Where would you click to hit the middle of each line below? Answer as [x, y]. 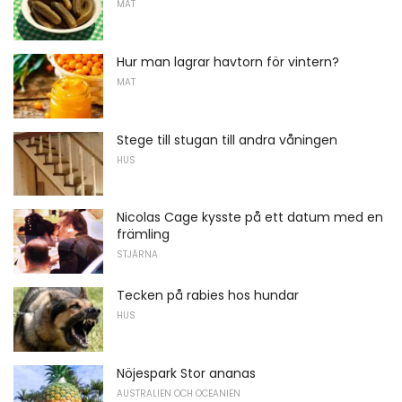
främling [143, 235]
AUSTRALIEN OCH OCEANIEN [179, 393]
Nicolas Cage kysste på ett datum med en [250, 218]
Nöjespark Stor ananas [186, 373]
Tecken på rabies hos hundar [208, 295]
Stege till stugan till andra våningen [227, 140]
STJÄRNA [137, 255]
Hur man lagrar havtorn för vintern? [228, 61]
